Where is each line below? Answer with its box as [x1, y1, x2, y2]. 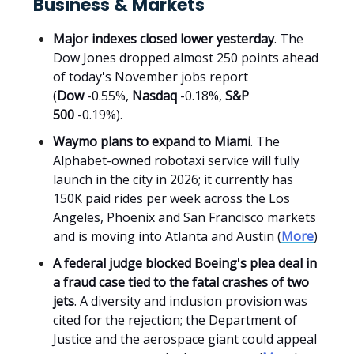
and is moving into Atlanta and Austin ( [53, 227, 281, 245]
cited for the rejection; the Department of [53, 311, 297, 329]
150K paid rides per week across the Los [53, 189, 290, 207]
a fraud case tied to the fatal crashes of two [53, 273, 309, 291]
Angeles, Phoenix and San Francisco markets [53, 208, 316, 226]
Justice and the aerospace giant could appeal [53, 330, 317, 348]
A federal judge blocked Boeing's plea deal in [53, 254, 317, 272]
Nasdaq [132, 86, 177, 104]
